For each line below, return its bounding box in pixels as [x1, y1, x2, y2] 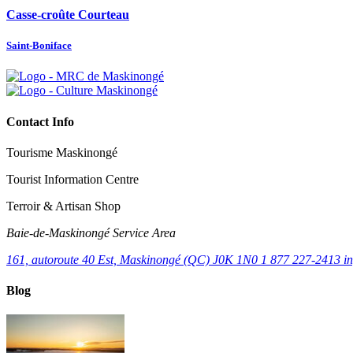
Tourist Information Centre [6, 172, 139, 186]
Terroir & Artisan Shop [6, 199, 121, 213]
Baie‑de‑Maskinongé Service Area [6, 225, 176, 240]
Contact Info [6, 114, 74, 128]
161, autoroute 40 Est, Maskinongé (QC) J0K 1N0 [6, 252, 261, 266]
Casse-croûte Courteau [6, 8, 129, 22]
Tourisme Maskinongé [6, 145, 117, 159]
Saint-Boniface [6, 39, 72, 52]
